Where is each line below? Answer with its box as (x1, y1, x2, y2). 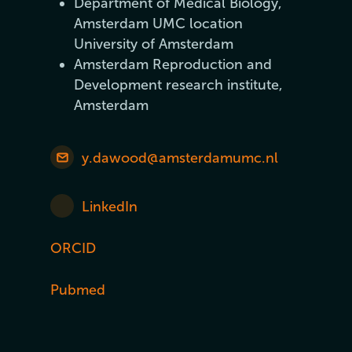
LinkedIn (82, 198, 138, 215)
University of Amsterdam (74, 35, 234, 53)
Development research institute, (74, 76, 284, 93)
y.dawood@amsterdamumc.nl (82, 149, 279, 167)
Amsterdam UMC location (74, 15, 244, 32)
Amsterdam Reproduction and (74, 56, 273, 73)
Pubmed (50, 281, 110, 299)
